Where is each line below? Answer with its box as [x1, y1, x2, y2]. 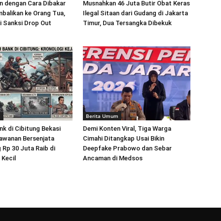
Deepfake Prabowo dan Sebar [83, 145, 172, 152]
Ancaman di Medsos [83, 154, 143, 162]
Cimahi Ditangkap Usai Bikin [83, 135, 164, 142]
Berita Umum [86, 112, 118, 119]
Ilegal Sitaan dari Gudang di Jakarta [83, 9, 188, 17]
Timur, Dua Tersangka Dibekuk [83, 19, 172, 27]
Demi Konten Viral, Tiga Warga [83, 125, 171, 132]
